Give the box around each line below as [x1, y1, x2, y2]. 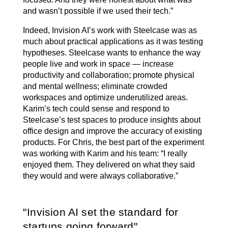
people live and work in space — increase [23, 60, 174, 69]
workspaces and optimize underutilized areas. [23, 93, 188, 102]
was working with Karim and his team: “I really [23, 149, 187, 158]
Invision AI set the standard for [27, 206, 179, 218]
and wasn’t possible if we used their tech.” [23, 7, 173, 16]
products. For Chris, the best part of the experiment [23, 138, 204, 147]
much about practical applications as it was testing [23, 37, 203, 46]
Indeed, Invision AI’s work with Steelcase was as [23, 26, 197, 35]
